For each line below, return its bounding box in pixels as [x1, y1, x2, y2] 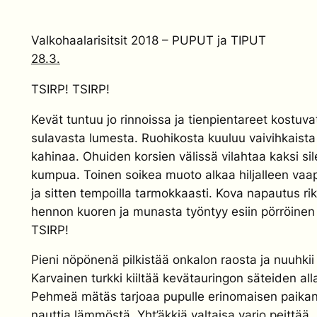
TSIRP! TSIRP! [30, 81, 110, 96]
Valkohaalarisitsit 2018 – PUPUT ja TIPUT [30, 33, 266, 48]
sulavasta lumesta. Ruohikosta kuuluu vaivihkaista [30, 130, 316, 145]
